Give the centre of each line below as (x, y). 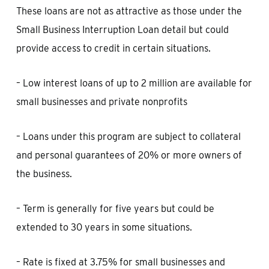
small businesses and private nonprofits (101, 102)
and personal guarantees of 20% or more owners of (129, 155)
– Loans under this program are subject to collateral (128, 137)
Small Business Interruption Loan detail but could (122, 30)
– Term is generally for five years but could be (115, 209)
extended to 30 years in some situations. (104, 227)
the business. (44, 174)
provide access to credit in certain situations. (113, 48)
